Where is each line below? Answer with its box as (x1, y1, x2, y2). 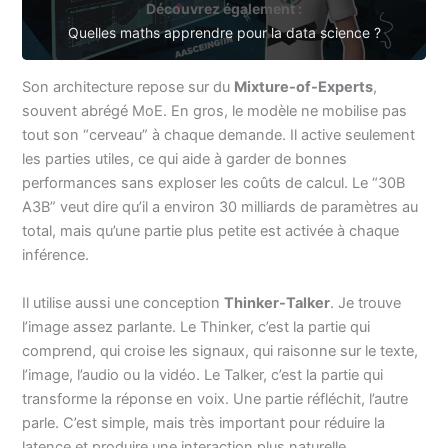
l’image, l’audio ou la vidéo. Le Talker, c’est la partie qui (22, 365, 384, 384)
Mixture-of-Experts (234, 78, 374, 97)
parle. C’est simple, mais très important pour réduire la (22, 413, 386, 432)
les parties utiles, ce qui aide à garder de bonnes (22, 150, 348, 169)
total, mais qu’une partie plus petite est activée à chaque (22, 222, 400, 241)
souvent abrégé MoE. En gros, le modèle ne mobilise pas (22, 102, 408, 121)
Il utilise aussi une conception (22, 293, 225, 312)
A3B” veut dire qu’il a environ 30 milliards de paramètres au (22, 198, 419, 217)
